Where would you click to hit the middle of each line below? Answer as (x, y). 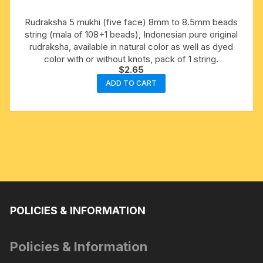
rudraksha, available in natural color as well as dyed (131, 46)
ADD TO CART (131, 83)
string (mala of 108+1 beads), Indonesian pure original (131, 34)
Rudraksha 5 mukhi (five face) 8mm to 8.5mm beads (131, 22)
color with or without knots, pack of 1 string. (131, 59)
